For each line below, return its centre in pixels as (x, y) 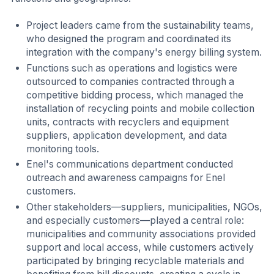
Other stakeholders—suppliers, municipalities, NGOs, (145, 207)
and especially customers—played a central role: (135, 220)
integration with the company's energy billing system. (144, 52)
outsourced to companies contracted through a (131, 81)
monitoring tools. (63, 149)
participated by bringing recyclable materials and (135, 261)
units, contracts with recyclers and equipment (128, 122)
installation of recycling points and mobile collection (141, 108)
